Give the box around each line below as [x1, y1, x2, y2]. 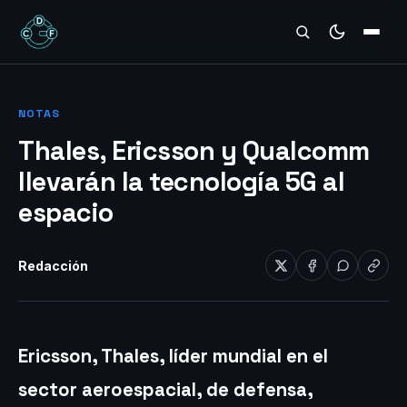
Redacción [18, 257, 88, 273]
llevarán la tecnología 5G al [18, 165, 344, 198]
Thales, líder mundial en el [97, 344, 328, 368]
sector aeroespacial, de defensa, [18, 378, 313, 402]
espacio [18, 196, 114, 229]
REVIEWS [31, 25, 92, 42]
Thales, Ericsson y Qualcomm [18, 134, 370, 167]
